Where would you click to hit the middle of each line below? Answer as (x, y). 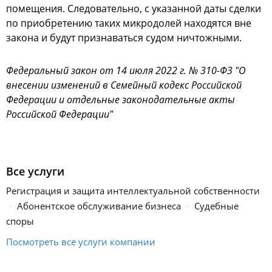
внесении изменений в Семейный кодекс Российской (124, 85)
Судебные (216, 206)
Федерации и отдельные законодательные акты (121, 100)
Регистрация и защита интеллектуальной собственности (133, 190)
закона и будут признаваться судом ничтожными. (124, 38)
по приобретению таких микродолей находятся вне (129, 23)
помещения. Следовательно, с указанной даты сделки (134, 8)
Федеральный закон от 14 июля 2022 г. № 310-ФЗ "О (126, 70)
